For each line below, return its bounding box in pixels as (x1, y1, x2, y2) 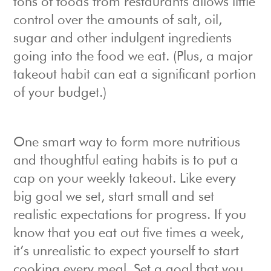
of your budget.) (13, 87, 107, 100)
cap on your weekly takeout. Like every (13, 172, 237, 186)
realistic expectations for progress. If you (13, 209, 247, 223)
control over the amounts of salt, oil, (13, 14, 223, 28)
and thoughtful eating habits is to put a (13, 154, 239, 168)
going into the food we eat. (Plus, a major (13, 50, 253, 64)
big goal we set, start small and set (13, 191, 215, 204)
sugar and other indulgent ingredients (13, 32, 232, 46)
